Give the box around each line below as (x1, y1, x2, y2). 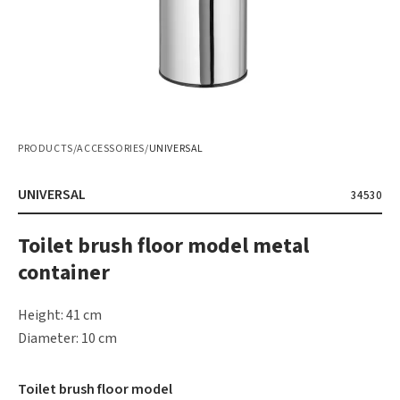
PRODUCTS (18, 141, 73, 155)
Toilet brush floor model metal (18, 231, 309, 260)
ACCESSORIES (77, 141, 146, 155)
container (18, 258, 110, 287)
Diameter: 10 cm (18, 329, 117, 347)
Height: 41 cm (18, 305, 102, 324)
